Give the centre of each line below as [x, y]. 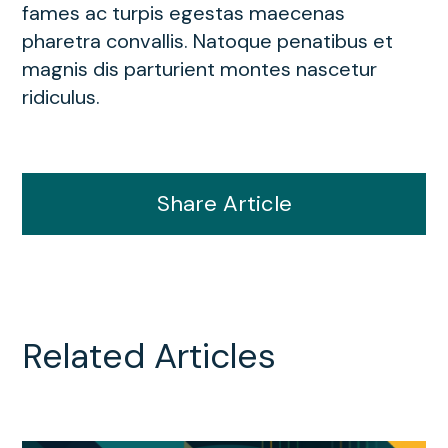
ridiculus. [61, 96]
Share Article [224, 204]
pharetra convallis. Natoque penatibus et [207, 40]
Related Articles [149, 356]
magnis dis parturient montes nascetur [199, 68]
